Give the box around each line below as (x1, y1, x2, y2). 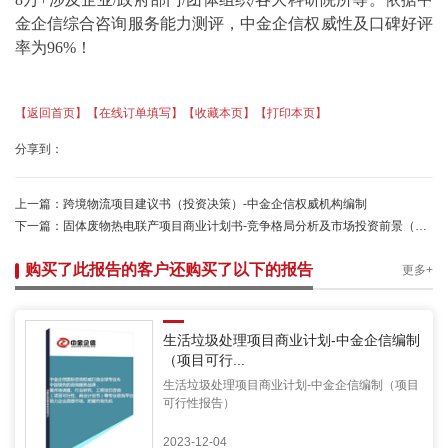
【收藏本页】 (183, 106, 255, 121)
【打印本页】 (255, 106, 327, 121)
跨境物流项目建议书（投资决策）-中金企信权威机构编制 (63, 197, 367, 212)
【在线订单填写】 (87, 106, 183, 121)
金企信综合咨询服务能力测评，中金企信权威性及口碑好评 (15, 15, 433, 33)
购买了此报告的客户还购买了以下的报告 (25, 261, 313, 279)
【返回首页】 (15, 106, 87, 121)
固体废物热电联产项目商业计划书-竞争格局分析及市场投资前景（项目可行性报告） (63, 219, 415, 234)
